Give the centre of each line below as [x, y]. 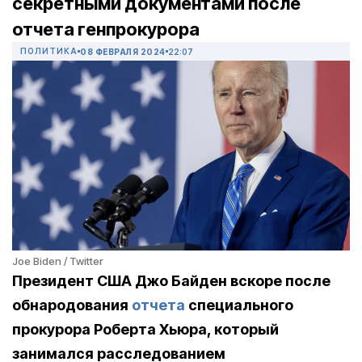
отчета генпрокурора [106, 29]
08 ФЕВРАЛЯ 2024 [123, 51]
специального [239, 305]
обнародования [72, 305]
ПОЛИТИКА [49, 51]
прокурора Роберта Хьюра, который [145, 330]
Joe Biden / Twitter [58, 261]
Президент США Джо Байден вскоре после [171, 281]
